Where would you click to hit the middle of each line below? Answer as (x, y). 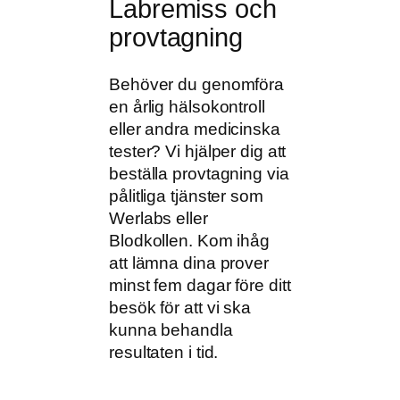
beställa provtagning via (199, 173)
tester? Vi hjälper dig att (198, 151)
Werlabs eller (158, 218)
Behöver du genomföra (196, 84)
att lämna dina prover (189, 262)
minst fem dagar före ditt (200, 285)
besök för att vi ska (180, 307)
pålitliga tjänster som (186, 196)
